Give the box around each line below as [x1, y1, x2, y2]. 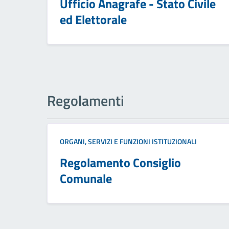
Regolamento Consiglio [60, 153, 181, 172]
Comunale [60, 169, 112, 188]
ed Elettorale [60, 10, 127, 29]
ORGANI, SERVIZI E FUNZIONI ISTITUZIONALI [60, 136, 197, 147]
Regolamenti [47, 89, 124, 112]
